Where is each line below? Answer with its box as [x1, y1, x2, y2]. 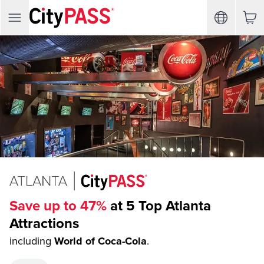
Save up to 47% [9, 197, 107, 214]
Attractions [9, 215, 79, 232]
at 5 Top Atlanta [107, 197, 211, 214]
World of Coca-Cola [54, 235, 147, 247]
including [9, 235, 51, 247]
